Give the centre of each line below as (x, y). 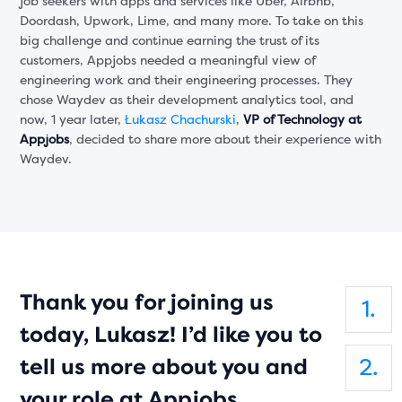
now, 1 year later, (73, 119)
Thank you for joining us (147, 302)
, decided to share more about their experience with (226, 139)
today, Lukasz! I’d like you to (171, 334)
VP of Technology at (303, 119)
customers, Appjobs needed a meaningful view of (168, 60)
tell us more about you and (164, 367)
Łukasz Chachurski (181, 119)
